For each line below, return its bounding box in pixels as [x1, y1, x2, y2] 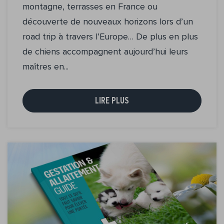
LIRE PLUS [95, 95, 129, 105]
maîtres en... [22, 60, 68, 72]
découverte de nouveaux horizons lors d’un [22, 15, 193, 27]
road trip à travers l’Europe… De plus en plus [22, 30, 198, 42]
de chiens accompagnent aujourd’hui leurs [22, 45, 188, 57]
